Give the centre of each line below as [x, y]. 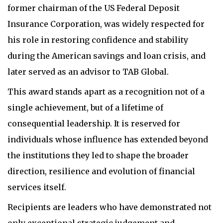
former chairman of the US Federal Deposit [94, 8]
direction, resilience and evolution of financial [101, 171]
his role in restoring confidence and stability [98, 40]
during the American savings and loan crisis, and [107, 56]
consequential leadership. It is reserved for [94, 123]
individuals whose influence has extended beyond [108, 139]
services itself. [37, 187]
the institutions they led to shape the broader [98, 155]
